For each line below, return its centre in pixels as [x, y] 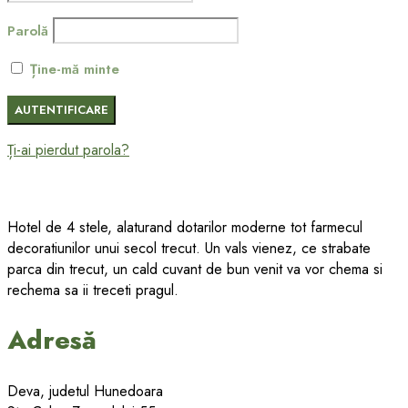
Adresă [52, 341]
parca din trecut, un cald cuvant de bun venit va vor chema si [195, 270]
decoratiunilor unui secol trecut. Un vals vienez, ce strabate [189, 249]
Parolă [28, 31]
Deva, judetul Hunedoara [85, 391]
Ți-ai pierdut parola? [68, 150]
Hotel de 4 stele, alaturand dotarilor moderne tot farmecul [185, 228]
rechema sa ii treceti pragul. [93, 291]
